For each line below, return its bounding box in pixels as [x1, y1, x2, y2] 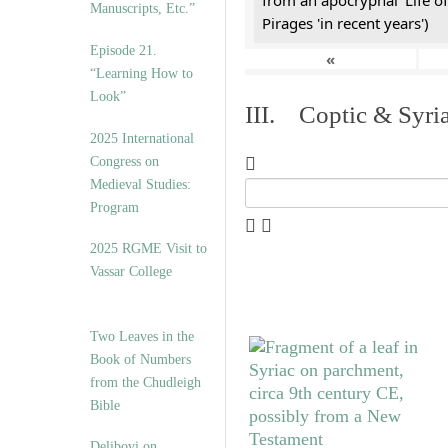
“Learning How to [90, 65, 193, 82]
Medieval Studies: [90, 176, 191, 193]
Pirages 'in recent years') [262, 13, 429, 34]
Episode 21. [90, 42, 157, 59]
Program [90, 199, 139, 216]
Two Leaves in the [90, 328, 194, 345]
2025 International [90, 130, 194, 147]
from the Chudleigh [90, 374, 201, 391]
